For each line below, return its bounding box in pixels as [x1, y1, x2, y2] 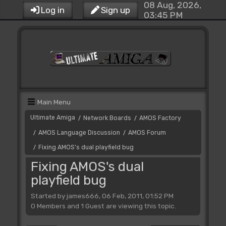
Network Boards [83, 115, 131, 122]
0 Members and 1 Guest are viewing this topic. [30, 201, 176, 210]
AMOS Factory [139, 115, 181, 122]
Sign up [100, 5, 130, 15]
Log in [40, 5, 65, 15]
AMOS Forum [128, 129, 166, 136]
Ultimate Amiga [30, 114, 75, 121]
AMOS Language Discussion [38, 129, 120, 136]
